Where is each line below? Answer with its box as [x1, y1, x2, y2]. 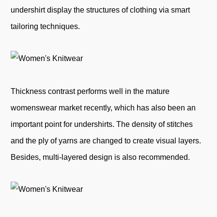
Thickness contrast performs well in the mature [11, 87, 170, 95]
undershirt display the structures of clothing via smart [11, 5, 190, 14]
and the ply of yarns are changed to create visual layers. [11, 136, 201, 145]
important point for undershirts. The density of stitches [11, 120, 193, 128]
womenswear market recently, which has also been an [11, 103, 196, 112]
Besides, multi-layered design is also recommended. [11, 153, 190, 161]
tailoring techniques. [11, 22, 80, 31]
